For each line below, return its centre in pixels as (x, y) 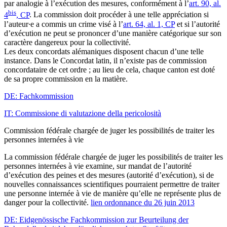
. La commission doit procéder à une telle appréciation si (119, 15)
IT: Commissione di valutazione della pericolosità (83, 113)
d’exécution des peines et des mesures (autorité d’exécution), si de (109, 175)
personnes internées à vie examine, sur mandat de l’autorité (98, 166)
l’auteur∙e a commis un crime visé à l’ (64, 24)
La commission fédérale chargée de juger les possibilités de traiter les (113, 157)
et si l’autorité (197, 24)
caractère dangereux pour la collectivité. (67, 42)
